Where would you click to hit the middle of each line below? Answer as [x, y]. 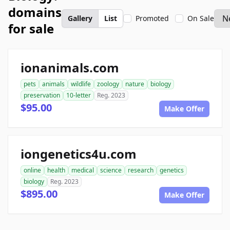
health [56, 170]
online [32, 170]
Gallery [80, 18]
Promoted [152, 18]
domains [35, 12]
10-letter [79, 95]
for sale [31, 28]
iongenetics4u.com [79, 154]
